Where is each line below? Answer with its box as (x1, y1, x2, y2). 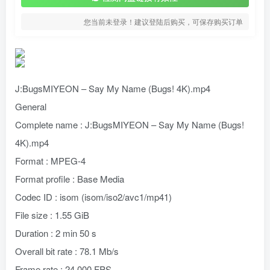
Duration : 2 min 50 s (15, 227, 96, 239)
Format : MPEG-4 (15, 154, 86, 167)
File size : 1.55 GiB (15, 209, 89, 221)
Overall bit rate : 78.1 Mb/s (15, 245, 119, 257)
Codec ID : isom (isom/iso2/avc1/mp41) (15, 190, 172, 203)
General (15, 100, 46, 113)
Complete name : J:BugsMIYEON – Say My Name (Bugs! (15, 118, 244, 131)
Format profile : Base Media (15, 172, 124, 185)
